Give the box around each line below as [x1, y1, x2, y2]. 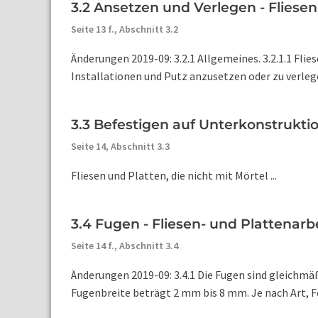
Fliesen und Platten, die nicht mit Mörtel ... [71, 168, 277, 182]
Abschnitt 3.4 [119, 239, 178, 252]
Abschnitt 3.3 [111, 140, 170, 153]
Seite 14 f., [71, 239, 119, 252]
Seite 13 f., [71, 23, 119, 35]
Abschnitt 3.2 [119, 23, 178, 35]
